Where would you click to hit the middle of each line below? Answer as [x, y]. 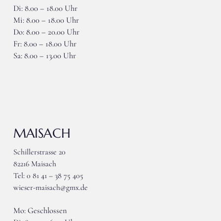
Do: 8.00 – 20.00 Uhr [46, 32]
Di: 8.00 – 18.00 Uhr [45, 9]
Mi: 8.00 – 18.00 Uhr [46, 20]
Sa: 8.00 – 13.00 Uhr [44, 56]
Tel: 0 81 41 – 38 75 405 [48, 176]
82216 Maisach [35, 164]
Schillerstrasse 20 [39, 152]
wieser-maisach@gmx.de [50, 188]
